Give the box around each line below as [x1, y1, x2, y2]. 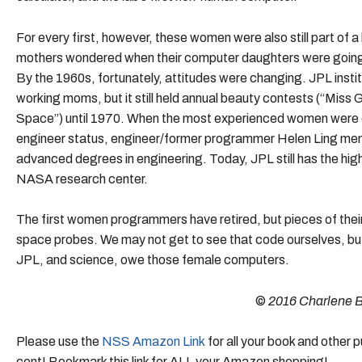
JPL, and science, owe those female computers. [16, 253, 289, 267]
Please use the [16, 335, 102, 349]
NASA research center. [16, 171, 148, 186]
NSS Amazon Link [102, 335, 205, 349]
